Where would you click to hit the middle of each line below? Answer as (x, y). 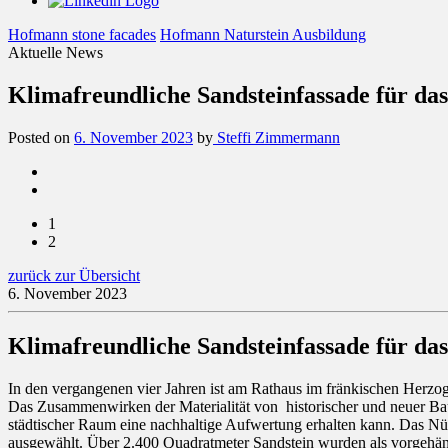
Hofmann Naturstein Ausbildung (263, 34)
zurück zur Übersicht (74, 275)
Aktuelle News (55, 52)
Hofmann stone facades (82, 34)
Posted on (41, 137)
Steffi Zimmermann (276, 137)
